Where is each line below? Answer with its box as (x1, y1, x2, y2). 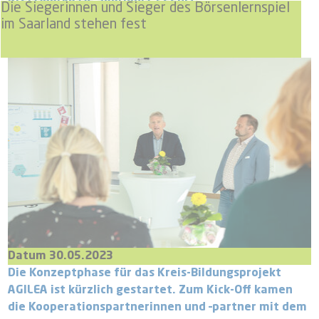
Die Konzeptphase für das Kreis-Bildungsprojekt (8, 267, 282, 279)
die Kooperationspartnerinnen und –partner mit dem (8, 301, 308, 313)
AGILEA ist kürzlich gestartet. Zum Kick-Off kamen (8, 284, 293, 296)
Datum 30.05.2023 (8, 250, 114, 262)
